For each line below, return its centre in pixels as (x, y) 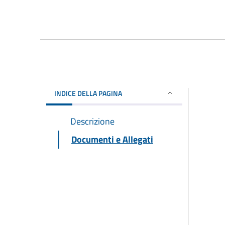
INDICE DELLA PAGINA (88, 93)
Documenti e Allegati (112, 139)
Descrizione (92, 121)
